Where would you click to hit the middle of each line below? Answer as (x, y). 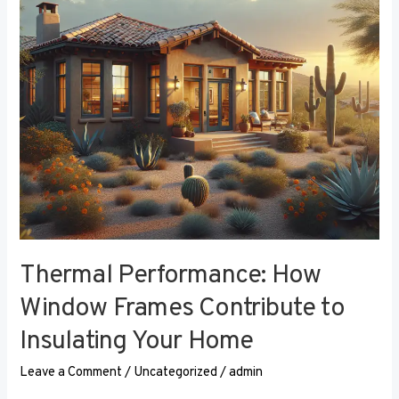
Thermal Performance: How (171, 276)
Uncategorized (176, 373)
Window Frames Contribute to (182, 309)
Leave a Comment (71, 373)
